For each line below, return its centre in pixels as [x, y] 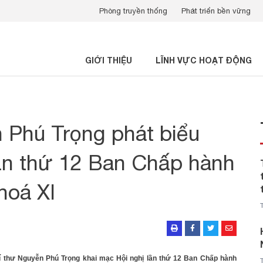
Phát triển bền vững [216, 11]
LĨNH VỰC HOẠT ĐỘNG [204, 60]
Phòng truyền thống [133, 11]
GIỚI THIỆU [109, 60]
